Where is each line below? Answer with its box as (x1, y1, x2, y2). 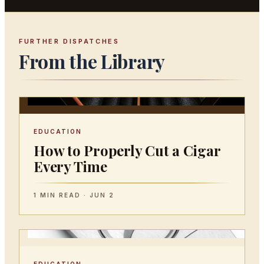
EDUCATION (34, 128, 82, 135)
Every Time (34, 157, 107, 176)
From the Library (19, 48, 165, 74)
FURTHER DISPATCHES (19, 37, 120, 45)
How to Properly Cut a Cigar (34, 141, 220, 160)
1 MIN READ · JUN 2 (34, 192, 114, 199)
